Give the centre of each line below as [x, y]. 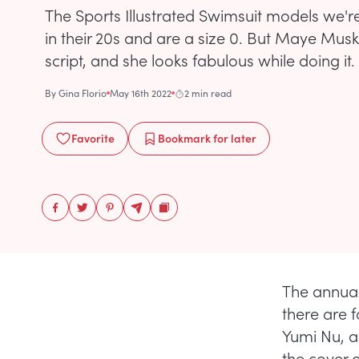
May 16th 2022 [141, 93]
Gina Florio [83, 93]
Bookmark [184, 138]
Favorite [93, 138]
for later [234, 138]
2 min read [208, 93]
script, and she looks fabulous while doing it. [200, 59]
